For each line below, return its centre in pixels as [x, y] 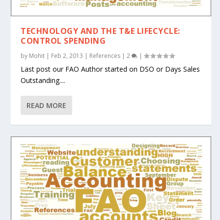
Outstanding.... [43, 80]
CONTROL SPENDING [63, 41]
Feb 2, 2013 [67, 55]
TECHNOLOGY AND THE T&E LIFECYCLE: [100, 31]
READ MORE [47, 105]
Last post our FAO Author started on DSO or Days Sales [110, 69]
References [105, 55]
